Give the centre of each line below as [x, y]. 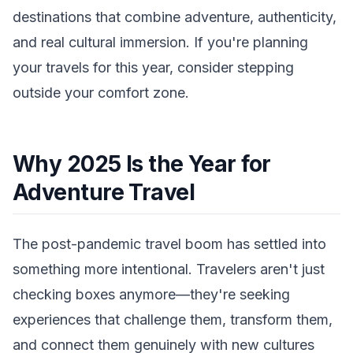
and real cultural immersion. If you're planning [160, 43]
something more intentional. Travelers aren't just [169, 269]
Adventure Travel [104, 193]
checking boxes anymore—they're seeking [151, 295]
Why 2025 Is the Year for [142, 164]
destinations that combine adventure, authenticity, [175, 17]
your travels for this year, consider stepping [153, 68]
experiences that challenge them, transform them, [173, 320]
